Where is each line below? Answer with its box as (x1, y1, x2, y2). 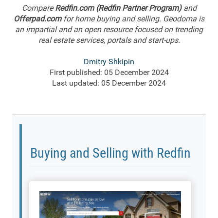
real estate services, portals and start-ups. (38, 35, 180, 45)
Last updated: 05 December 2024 (52, 78, 166, 88)
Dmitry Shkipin (84, 56, 134, 66)
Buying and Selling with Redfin (30, 145, 191, 161)
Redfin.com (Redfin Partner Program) (54, 3, 182, 13)
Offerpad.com (14, 14, 61, 23)
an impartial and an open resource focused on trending (15, 24, 203, 34)
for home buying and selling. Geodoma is (61, 14, 204, 23)
